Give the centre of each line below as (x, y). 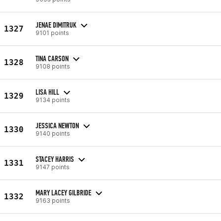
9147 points (53, 167)
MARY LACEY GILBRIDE (63, 192)
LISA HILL (47, 92)
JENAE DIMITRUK (56, 25)
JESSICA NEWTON (57, 125)
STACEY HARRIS (55, 159)
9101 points (52, 33)
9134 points (53, 100)
